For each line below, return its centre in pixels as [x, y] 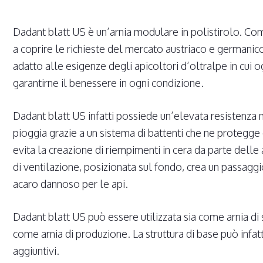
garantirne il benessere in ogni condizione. [109, 83]
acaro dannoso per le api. [71, 184]
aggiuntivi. [36, 251]
